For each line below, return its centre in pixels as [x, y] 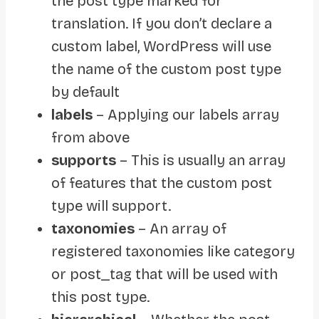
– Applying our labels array [186, 114]
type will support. [111, 205]
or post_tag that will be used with [164, 274]
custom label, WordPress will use [161, 46]
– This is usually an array [201, 160]
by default [85, 91]
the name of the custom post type [166, 69]
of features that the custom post [162, 183]
